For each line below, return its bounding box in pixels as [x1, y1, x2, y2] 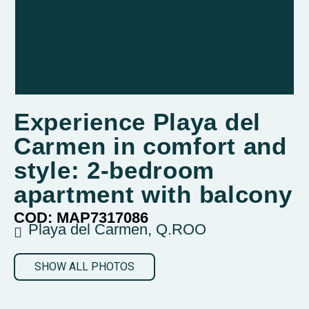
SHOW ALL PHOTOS [34, 260, 134, 273]
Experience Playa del [14, 108, 261, 135]
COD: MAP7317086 [14, 209, 148, 226]
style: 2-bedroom [14, 157, 215, 183]
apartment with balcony [14, 181, 292, 208]
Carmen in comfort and [14, 132, 287, 159]
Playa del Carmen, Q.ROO [28, 221, 206, 238]
